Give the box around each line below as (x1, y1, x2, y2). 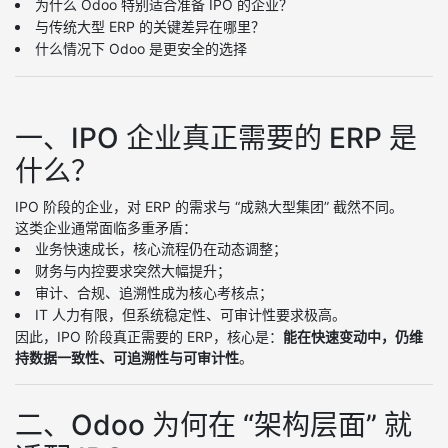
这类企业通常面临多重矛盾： (15, 219, 197, 236)
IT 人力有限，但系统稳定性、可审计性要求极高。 (35, 306, 346, 323)
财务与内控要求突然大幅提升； (35, 262, 231, 279)
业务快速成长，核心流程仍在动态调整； (35, 240, 287, 257)
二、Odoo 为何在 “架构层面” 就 (15, 408, 412, 442)
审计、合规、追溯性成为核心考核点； (35, 284, 273, 301)
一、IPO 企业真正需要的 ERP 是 (15, 121, 417, 155)
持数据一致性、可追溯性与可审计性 (15, 349, 239, 366)
